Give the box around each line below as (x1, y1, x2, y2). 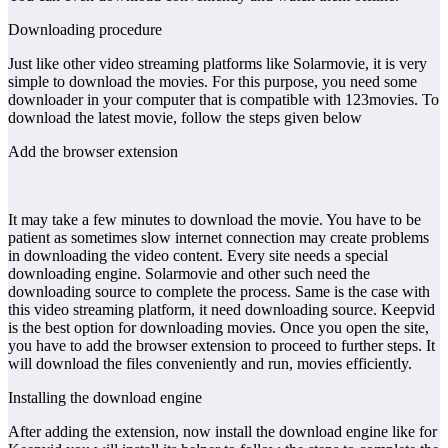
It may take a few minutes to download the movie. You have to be (8, 210, 421, 228)
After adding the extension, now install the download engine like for (8, 422, 437, 440)
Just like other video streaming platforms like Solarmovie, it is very (8, 54, 427, 72)
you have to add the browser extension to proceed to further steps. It (8, 336, 435, 354)
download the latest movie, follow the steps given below (8, 108, 362, 126)
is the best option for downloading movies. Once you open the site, (8, 318, 429, 336)
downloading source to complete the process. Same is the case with (8, 282, 430, 300)
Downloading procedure (8, 20, 162, 38)
